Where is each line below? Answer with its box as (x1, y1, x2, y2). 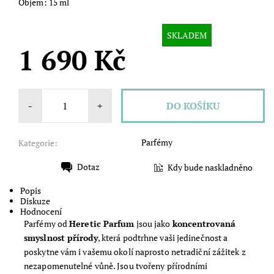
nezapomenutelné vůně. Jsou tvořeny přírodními (24, 260, 208, 272)
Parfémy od (24, 218, 70, 230)
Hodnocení (20, 206, 62, 218)
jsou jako (134, 218, 172, 230)
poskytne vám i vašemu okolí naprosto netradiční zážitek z (24, 246, 246, 258)
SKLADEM (167, 29, 207, 42)
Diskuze (20, 195, 50, 207)
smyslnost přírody (24, 232, 98, 244)
